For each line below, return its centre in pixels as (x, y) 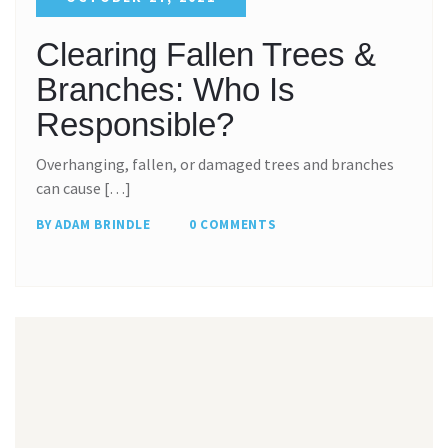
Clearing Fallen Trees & (206, 54)
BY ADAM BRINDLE (93, 224)
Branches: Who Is (165, 89)
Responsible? (135, 124)
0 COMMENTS (232, 224)
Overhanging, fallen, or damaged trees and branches (215, 163)
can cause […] (83, 187)
